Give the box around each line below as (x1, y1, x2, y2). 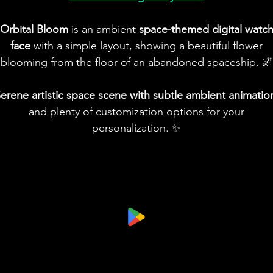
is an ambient (68, 22, 139, 36)
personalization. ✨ (92, 121, 181, 135)
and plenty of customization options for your (29, 104, 244, 118)
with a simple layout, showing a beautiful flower (30, 38, 263, 52)
